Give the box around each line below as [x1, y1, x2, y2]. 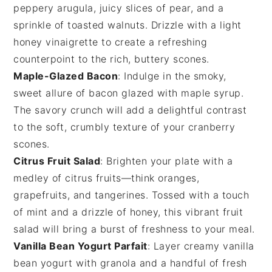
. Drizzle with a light [144, 19, 242, 32]
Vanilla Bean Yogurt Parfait [13, 240, 148, 253]
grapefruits [13, 189, 67, 202]
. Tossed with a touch [145, 189, 250, 202]
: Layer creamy [147, 240, 223, 253]
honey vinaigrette [13, 36, 98, 49]
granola [100, 257, 137, 270]
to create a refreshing [98, 36, 208, 49]
